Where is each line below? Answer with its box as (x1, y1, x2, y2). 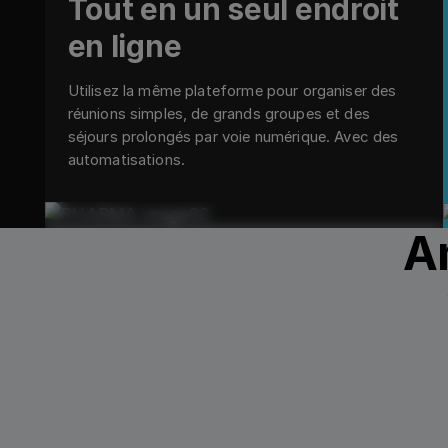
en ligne (67, 27, 182, 64)
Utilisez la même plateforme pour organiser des (67, 81, 397, 100)
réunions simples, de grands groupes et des (67, 104, 370, 123)
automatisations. (67, 150, 186, 169)
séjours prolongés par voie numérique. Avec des (67, 127, 399, 146)
